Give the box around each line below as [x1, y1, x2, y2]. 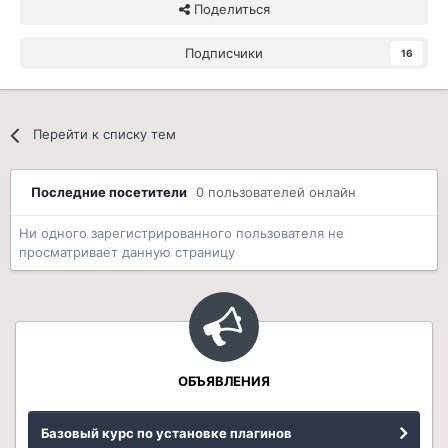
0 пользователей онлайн [196, 184, 356, 201]
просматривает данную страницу [19, 244, 235, 261]
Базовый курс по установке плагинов [41, 425, 292, 442]
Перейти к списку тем [33, 126, 177, 143]
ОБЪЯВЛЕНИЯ [178, 373, 270, 390]
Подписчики [185, 45, 263, 62]
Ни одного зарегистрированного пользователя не [19, 225, 344, 242]
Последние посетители [31, 184, 196, 201]
